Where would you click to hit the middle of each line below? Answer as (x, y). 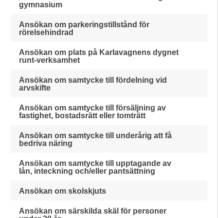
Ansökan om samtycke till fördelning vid (93, 80)
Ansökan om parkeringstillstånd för (84, 25)
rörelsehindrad (46, 32)
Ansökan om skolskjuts (63, 191)
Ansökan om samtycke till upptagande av (95, 163)
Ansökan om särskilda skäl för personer (93, 211)
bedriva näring (46, 143)
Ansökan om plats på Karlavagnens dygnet (99, 52)
